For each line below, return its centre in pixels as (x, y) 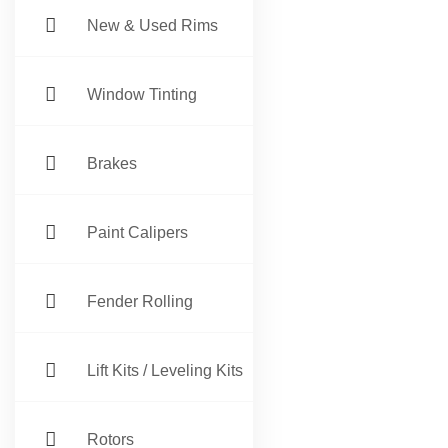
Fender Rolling (140, 301)
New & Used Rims (152, 25)
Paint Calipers (137, 232)
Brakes (112, 163)
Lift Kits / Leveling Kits (165, 370)
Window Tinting (142, 94)
